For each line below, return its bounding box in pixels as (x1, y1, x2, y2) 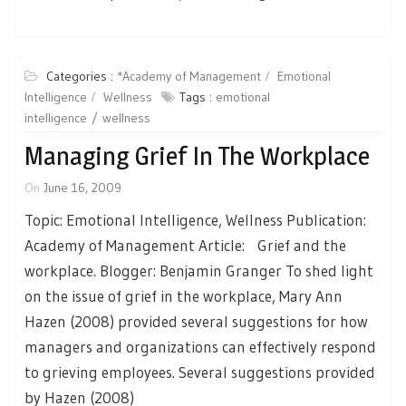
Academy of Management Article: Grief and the (24, 236, 346, 256)
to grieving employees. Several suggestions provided (24, 362, 375, 382)
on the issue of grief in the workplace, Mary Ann (24, 286, 343, 306)
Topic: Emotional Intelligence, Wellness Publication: (24, 210, 366, 230)
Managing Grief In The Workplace (24, 140, 370, 172)
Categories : (46, 68, 117, 85)
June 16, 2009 (43, 179, 121, 197)
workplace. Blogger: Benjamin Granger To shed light (24, 261, 373, 281)
